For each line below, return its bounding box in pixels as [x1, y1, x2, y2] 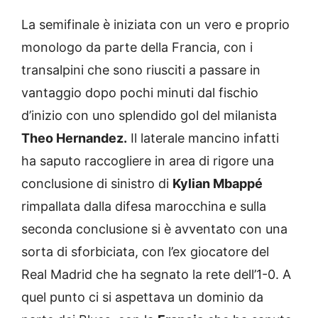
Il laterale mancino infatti [127, 130, 279, 146]
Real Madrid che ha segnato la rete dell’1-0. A [21, 266, 291, 282]
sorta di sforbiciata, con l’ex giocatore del [21, 243, 269, 259]
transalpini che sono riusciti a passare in [21, 62, 261, 77]
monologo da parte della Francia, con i [21, 39, 253, 55]
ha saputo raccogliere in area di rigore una [21, 153, 274, 168]
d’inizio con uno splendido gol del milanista [21, 107, 277, 123]
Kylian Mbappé [172, 175, 263, 191]
